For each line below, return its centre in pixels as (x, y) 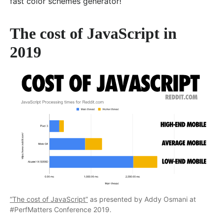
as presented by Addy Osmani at (142, 199)
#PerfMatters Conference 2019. (61, 210)
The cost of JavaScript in (93, 33)
